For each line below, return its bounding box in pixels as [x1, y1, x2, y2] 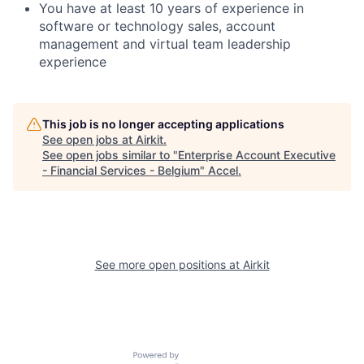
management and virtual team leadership [39, 35, 291, 52]
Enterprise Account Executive [178, 147, 336, 162]
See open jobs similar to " [42, 147, 178, 162]
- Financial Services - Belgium [42, 162, 200, 177]
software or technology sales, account [39, 17, 275, 34]
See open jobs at [42, 132, 136, 146]
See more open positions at [94, 257, 243, 271]
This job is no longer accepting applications [42, 116, 284, 131]
